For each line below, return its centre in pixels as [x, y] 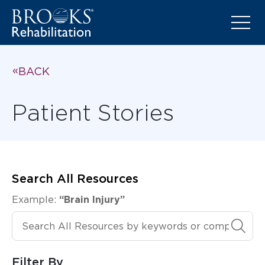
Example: [35, 200]
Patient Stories [93, 112]
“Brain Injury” [92, 199]
